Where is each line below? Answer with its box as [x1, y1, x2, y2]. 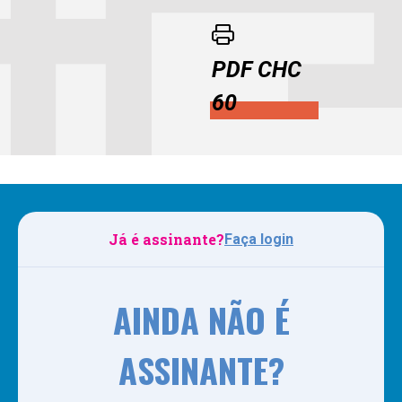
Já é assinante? [109, 230, 224, 249]
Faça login [224, 231, 293, 248]
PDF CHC [211, 57, 301, 83]
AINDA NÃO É [112, 294, 290, 345]
